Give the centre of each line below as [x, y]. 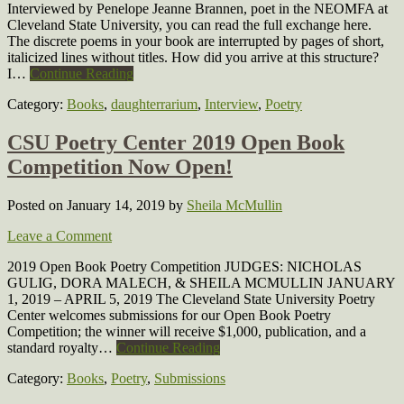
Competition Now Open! [120, 166]
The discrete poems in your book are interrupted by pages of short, [196, 41]
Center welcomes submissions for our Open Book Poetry [169, 315]
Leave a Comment [60, 235]
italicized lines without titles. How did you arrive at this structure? [193, 57]
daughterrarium [154, 104]
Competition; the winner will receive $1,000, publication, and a [187, 331]
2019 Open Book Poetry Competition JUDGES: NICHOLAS [184, 266]
